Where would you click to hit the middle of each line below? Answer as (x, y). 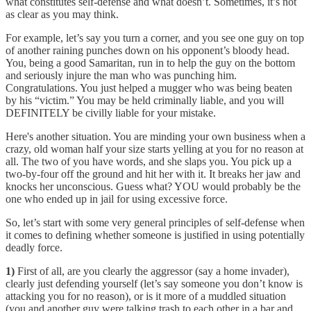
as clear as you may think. (62, 14)
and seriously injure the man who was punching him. (121, 75)
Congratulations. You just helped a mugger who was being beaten (149, 87)
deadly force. (34, 247)
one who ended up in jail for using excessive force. (117, 199)
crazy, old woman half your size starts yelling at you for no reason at (154, 149)
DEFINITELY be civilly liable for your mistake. (111, 112)
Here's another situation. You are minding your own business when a (155, 136)
